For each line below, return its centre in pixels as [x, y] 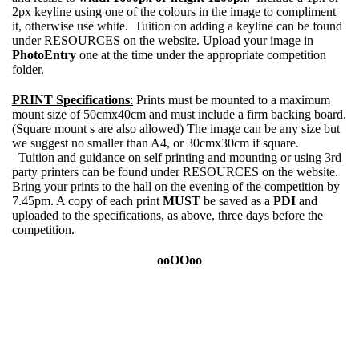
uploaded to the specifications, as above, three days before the [167, 215]
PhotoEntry [44, 55]
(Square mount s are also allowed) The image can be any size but [176, 129]
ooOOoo [179, 260]
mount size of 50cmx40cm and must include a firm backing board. [179, 114]
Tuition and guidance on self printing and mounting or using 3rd [177, 157]
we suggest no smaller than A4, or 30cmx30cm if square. [157, 143]
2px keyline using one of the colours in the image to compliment [174, 12]
